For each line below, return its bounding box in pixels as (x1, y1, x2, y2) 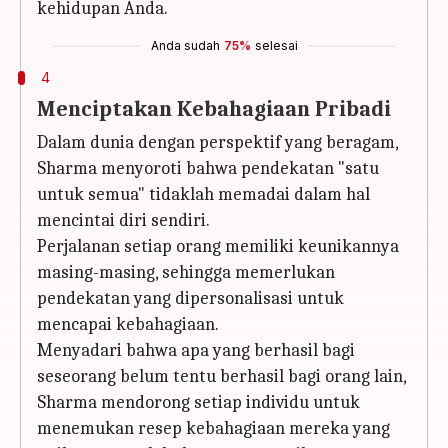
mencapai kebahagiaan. (37, 314, 219, 335)
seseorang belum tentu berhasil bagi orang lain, (37, 366, 406, 387)
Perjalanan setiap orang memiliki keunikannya (37, 236, 399, 257)
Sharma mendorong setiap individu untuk (37, 392, 360, 413)
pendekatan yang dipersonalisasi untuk (37, 288, 344, 309)
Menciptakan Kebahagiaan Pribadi (37, 96, 391, 122)
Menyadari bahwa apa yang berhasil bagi (37, 340, 355, 361)
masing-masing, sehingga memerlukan (37, 262, 335, 283)
